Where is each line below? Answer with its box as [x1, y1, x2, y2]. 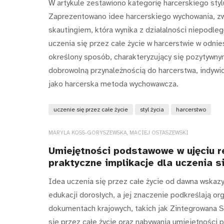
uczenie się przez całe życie [53, 106, 128, 113]
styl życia [140, 106, 164, 113]
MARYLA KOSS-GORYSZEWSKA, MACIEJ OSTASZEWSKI [48, 129, 188, 136]
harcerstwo [176, 106, 206, 113]
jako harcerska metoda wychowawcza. [48, 79, 180, 89]
